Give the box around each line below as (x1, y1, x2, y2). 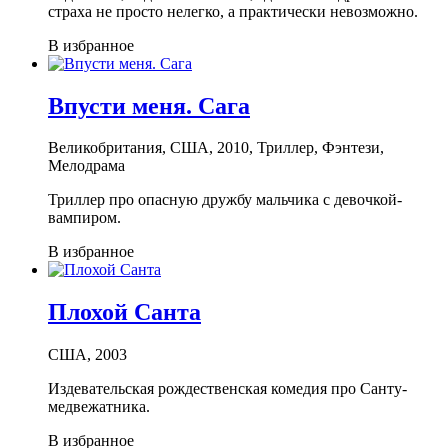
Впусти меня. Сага (48, 92, 250, 119)
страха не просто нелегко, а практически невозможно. (48, 2, 418, 20)
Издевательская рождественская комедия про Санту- (48, 380, 407, 398)
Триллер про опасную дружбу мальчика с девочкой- (48, 191, 402, 209)
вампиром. (48, 209, 121, 227)
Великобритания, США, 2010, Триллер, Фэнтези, (48, 139, 384, 157)
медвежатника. (48, 398, 150, 416)
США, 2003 (48, 346, 127, 364)
